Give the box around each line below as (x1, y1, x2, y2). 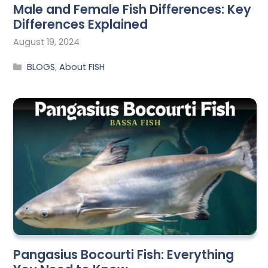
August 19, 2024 (13, 36, 80, 48)
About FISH (59, 60, 105, 73)
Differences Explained (13, 16, 148, 33)
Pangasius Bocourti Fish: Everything (13, 246, 234, 264)
